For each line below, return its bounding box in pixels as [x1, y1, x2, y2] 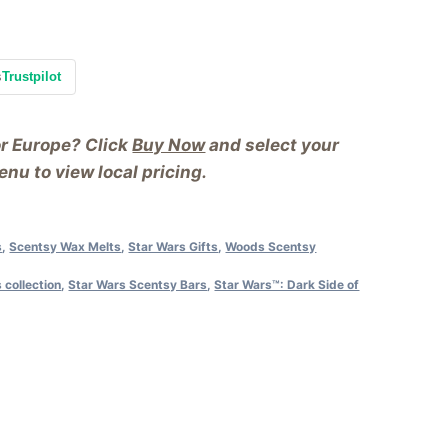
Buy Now [132, 134, 206, 155]
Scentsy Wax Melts [9, 238, 122, 254]
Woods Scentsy [225, 238, 317, 254]
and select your [205, 134, 340, 155]
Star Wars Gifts [128, 238, 219, 254]
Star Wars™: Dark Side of [214, 276, 360, 292]
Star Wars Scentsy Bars [68, 276, 208, 292]
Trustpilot [2, 68, 62, 84]
